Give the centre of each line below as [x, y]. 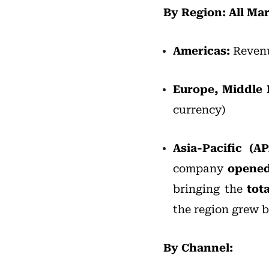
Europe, [196, 89]
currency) [199, 109]
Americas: [201, 50]
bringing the [210, 189]
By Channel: [198, 247]
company [200, 168]
